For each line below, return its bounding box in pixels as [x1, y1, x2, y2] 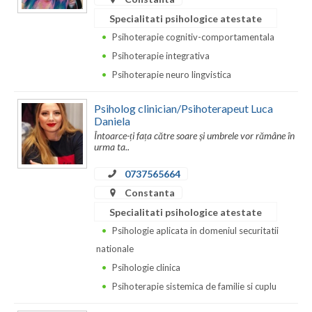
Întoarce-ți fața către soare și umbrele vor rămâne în [94, 130, 295, 142]
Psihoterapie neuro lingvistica [112, 69, 231, 81]
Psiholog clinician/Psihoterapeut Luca [94, 101, 273, 115]
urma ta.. [94, 141, 130, 153]
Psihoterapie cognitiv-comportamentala [112, 31, 274, 43]
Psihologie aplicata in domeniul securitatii [112, 225, 279, 237]
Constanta [123, 187, 175, 199]
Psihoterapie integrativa [112, 50, 210, 62]
